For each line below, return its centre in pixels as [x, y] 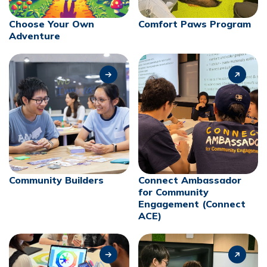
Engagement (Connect [192, 204]
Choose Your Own [52, 24]
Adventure [35, 36]
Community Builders [56, 180]
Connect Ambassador [190, 180]
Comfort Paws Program [194, 24]
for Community [173, 192]
